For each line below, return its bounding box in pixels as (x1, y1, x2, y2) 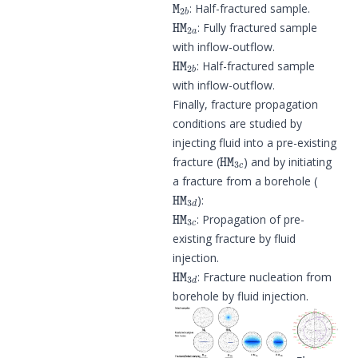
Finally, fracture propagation (173, 96, 318, 112)
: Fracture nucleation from (197, 268, 332, 284)
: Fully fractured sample (197, 19, 318, 35)
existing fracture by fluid (173, 230, 296, 246)
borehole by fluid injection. (173, 288, 308, 304)
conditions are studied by (173, 115, 302, 131)
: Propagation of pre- (197, 211, 305, 227)
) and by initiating (244, 153, 332, 169)
